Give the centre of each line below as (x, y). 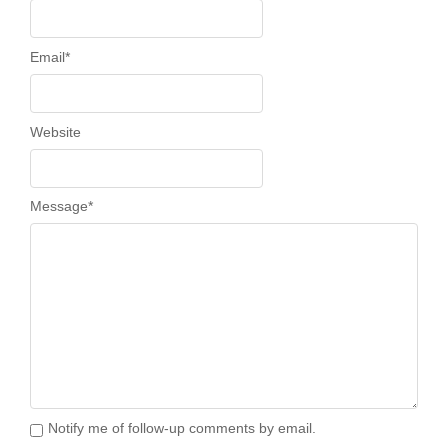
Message (59, 206)
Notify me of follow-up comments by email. (182, 427)
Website (55, 131)
